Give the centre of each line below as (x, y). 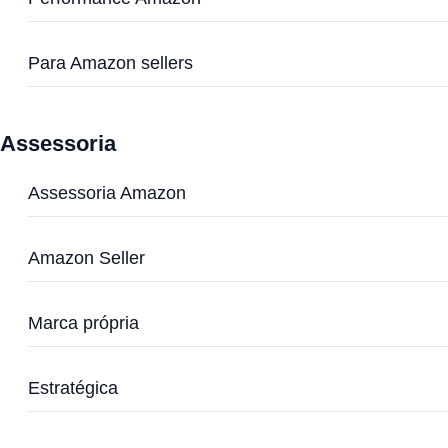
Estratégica (73, 388)
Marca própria (83, 323)
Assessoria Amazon (107, 193)
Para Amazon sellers (110, 63)
